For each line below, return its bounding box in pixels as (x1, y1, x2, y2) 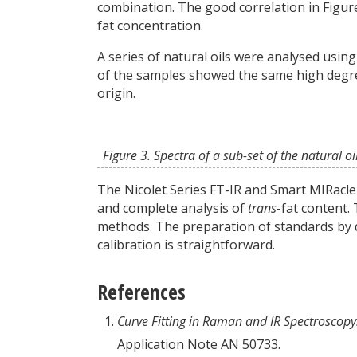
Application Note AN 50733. (117, 335, 280, 353)
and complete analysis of (97, 198, 248, 217)
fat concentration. (97, 16, 203, 34)
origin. (97, 84, 135, 102)
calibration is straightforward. (97, 235, 275, 253)
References (97, 277, 186, 306)
